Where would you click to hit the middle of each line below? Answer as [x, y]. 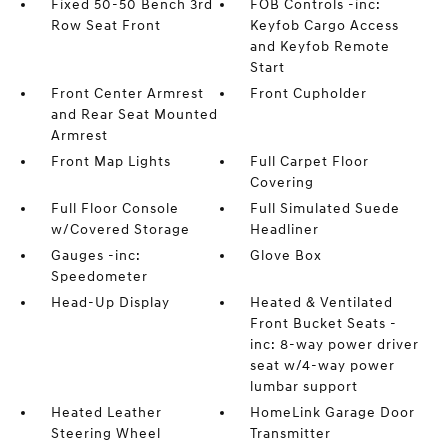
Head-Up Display [110, 302]
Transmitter [291, 433]
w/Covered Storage [120, 229]
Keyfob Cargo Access [325, 25]
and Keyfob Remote [320, 46]
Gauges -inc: [95, 255]
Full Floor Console [114, 208]
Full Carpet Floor [310, 161]
